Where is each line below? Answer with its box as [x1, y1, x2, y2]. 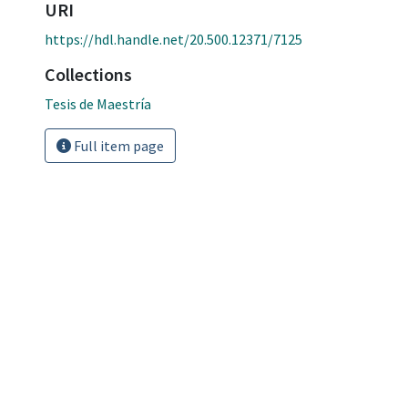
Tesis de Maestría [45, 94, 151, 113]
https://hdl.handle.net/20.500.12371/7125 [45, 29, 302, 48]
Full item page [71, 136, 164, 155]
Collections [45, 62, 132, 86]
